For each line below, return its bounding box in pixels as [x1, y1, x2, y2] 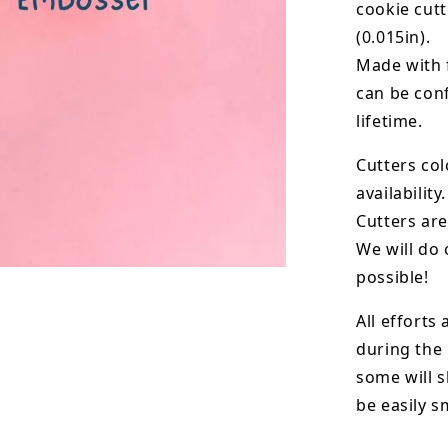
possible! [356, 265, 429, 288]
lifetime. [356, 109, 423, 132]
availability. [356, 181, 446, 204]
